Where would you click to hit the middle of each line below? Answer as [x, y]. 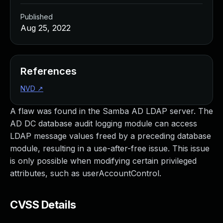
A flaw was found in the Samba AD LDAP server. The [111, 111]
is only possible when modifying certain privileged [103, 161]
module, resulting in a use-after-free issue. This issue [110, 148]
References [49, 71]
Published [37, 17]
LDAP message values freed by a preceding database [111, 136]
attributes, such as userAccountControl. [86, 173]
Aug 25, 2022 [46, 28]
